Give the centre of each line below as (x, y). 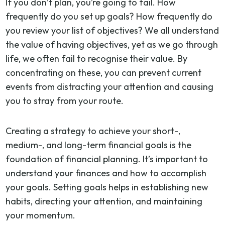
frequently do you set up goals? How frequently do (109, 16)
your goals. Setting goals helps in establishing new (107, 187)
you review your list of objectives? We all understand (113, 30)
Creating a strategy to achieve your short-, (93, 131)
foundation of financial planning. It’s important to (107, 159)
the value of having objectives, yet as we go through (112, 44)
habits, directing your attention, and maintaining (104, 201)
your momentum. (41, 215)
